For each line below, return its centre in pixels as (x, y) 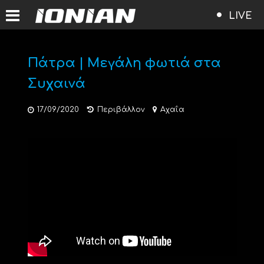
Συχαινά (56, 84)
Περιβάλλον (121, 110)
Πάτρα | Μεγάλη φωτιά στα (124, 63)
